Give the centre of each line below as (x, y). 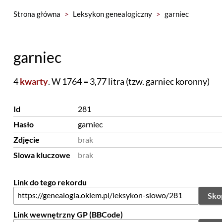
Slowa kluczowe (42, 155)
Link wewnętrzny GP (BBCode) (68, 214)
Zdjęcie (26, 139)
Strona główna (37, 14)
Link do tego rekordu (50, 182)
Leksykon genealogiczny (112, 14)
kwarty (34, 81)
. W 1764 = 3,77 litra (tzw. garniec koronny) (129, 81)
